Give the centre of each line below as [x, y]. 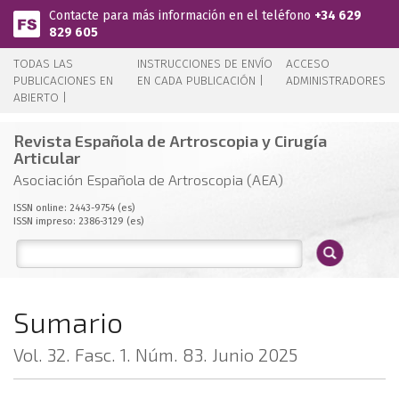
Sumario [68, 322]
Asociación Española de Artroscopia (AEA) [148, 179]
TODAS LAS [43, 64]
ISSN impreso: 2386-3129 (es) [78, 221]
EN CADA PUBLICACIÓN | [201, 81]
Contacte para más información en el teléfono [182, 16]
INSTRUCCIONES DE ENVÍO [205, 64]
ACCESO [308, 64]
